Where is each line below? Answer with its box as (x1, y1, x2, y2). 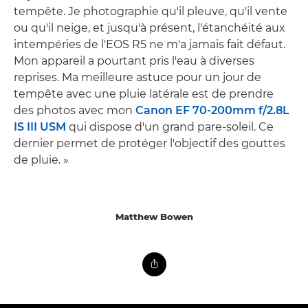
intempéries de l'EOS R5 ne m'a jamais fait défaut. (14, 38, 285, 52)
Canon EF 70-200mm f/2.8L (135, 104, 289, 118)
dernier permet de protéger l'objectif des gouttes (14, 137, 285, 151)
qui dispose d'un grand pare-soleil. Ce (66, 120, 274, 134)
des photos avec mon (14, 104, 135, 118)
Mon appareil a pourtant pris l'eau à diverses (14, 54, 254, 68)
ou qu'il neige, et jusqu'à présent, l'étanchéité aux (14, 21, 285, 35)
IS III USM (14, 120, 66, 134)
